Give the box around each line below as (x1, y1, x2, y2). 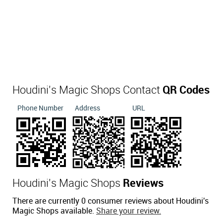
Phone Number (17, 104, 63, 112)
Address (75, 104, 100, 112)
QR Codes (163, 84, 210, 96)
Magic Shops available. (12, 207, 96, 216)
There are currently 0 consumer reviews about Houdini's (12, 197, 209, 206)
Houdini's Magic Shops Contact (12, 84, 163, 96)
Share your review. (96, 207, 161, 216)
